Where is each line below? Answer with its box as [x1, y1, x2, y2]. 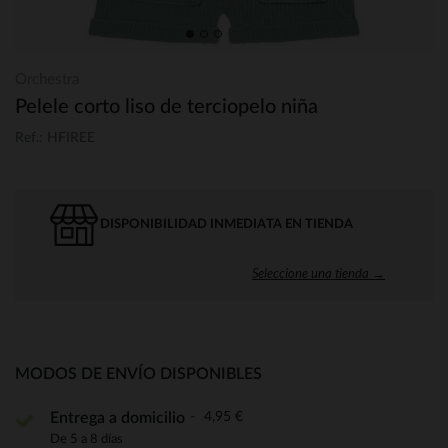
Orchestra [15, 72, 79, 87]
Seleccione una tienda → [252, 264, 385, 281]
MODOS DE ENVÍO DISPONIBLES [15, 365, 262, 382]
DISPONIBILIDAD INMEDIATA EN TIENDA [100, 217, 353, 231]
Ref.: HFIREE [15, 130, 95, 145]
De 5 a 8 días [50, 432, 123, 445]
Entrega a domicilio [50, 409, 185, 426]
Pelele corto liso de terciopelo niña [15, 97, 318, 117]
